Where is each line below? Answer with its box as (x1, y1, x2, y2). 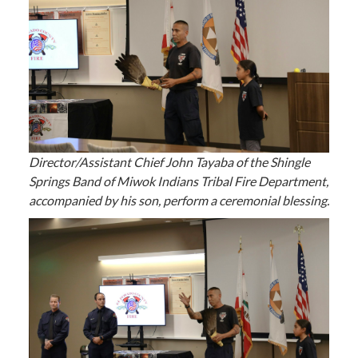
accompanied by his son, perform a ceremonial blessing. (28, 192, 329, 208)
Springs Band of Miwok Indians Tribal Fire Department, (28, 173, 328, 189)
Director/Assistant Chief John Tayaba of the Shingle (28, 153, 310, 169)
